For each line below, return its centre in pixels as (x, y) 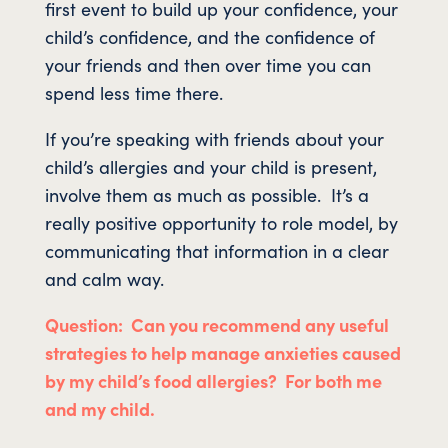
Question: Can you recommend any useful (216, 324)
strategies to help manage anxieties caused (222, 352)
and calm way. (104, 278)
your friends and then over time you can (207, 64)
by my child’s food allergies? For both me (213, 380)
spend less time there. (133, 92)
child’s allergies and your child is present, (210, 166)
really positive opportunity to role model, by (221, 222)
